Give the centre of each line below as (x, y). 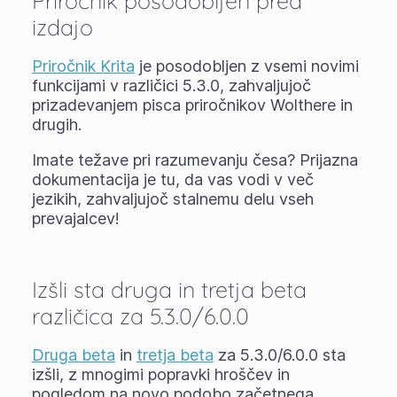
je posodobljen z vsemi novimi (246, 66)
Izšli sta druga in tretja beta (169, 289)
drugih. (56, 125)
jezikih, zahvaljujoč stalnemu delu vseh (172, 199)
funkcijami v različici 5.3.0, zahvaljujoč (171, 86)
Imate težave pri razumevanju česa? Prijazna (195, 160)
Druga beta (73, 355)
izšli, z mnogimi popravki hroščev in (160, 374)
